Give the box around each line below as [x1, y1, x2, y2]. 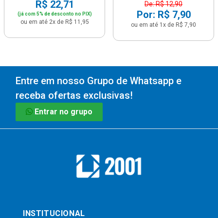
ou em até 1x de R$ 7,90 [131, 21, 196, 28]
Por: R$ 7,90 [136, 9, 191, 20]
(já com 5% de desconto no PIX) [17, 11, 92, 17]
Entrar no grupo [35, 107, 92, 116]
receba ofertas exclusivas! [16, 90, 133, 101]
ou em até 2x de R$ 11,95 [20, 18, 89, 25]
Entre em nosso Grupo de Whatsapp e [16, 75, 182, 87]
